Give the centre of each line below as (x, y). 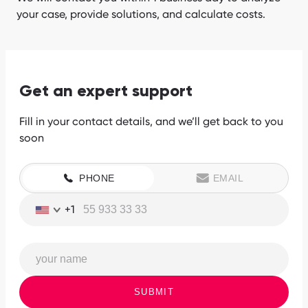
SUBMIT (154, 292)
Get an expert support (106, 92)
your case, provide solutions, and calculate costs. (141, 14)
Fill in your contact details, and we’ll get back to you (151, 122)
